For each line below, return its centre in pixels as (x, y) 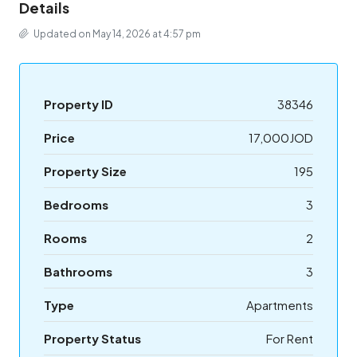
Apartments (280, 305)
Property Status (92, 339)
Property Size (85, 171)
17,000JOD (281, 138)
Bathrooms (78, 272)
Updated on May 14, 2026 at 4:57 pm (116, 34)
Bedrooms (76, 205)
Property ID (78, 104)
